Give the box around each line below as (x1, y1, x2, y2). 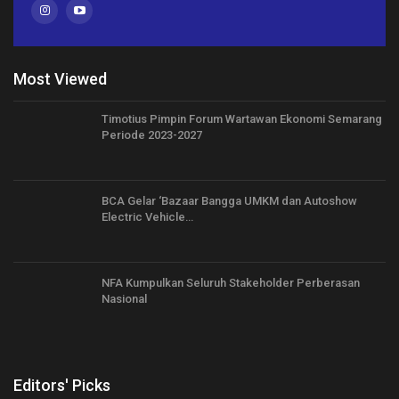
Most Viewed (13, 69, 107, 88)
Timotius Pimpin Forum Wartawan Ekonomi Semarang (102, 112, 382, 126)
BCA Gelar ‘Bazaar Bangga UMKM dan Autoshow (102, 194, 357, 208)
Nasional (102, 291, 147, 305)
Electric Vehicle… (102, 210, 193, 224)
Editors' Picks (13, 376, 110, 395)
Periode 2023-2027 (102, 128, 202, 142)
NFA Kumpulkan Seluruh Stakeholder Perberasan (102, 275, 360, 289)
